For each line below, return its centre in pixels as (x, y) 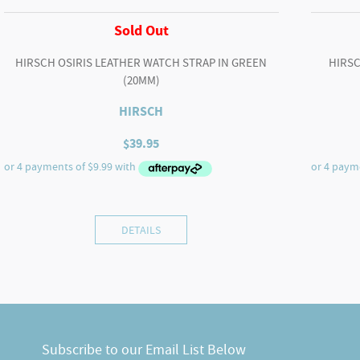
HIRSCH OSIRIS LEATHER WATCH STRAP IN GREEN (141, 63)
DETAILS (141, 229)
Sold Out (141, 30)
